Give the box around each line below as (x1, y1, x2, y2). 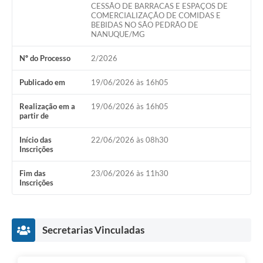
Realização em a (19, 102, 75, 112)
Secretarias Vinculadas (42, 224, 144, 237)
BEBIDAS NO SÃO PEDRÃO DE (90, 20, 198, 30)
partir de (19, 111, 49, 121)
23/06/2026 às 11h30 (90, 168, 168, 178)
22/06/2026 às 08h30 (90, 135, 168, 145)
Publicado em (19, 77, 65, 87)
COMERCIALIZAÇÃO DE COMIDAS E (90, 11, 221, 21)
